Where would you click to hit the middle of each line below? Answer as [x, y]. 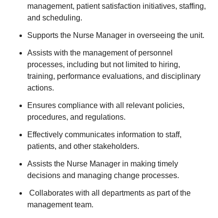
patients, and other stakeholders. [84, 146]
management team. [61, 205]
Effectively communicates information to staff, [104, 135]
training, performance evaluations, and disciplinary [114, 76]
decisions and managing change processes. [103, 175]
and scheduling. [56, 18]
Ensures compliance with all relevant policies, [106, 105]
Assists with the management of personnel [100, 53]
